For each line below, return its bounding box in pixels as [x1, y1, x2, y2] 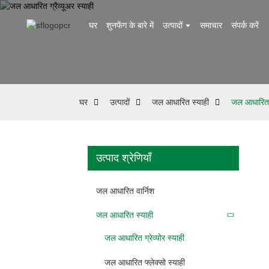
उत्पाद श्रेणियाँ [96, 152, 151, 164]
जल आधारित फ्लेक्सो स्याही [104, 257, 185, 267]
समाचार [199, 20, 222, 30]
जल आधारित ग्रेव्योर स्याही [104, 233, 184, 243]
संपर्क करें [231, 20, 259, 30]
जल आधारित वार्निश [96, 186, 154, 196]
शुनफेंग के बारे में [106, 20, 154, 30]
